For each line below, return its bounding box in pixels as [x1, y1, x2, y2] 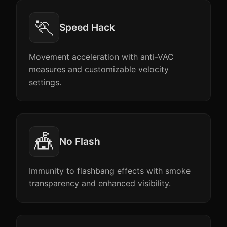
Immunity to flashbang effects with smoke [29, 166, 191, 176]
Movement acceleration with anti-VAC [29, 52, 174, 62]
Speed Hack [59, 21, 115, 33]
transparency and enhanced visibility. [29, 178, 171, 188]
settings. [29, 77, 61, 87]
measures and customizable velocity [29, 64, 169, 74]
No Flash [59, 135, 100, 147]
